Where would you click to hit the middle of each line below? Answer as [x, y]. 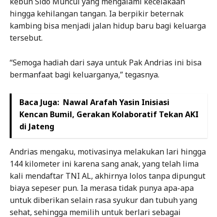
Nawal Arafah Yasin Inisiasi [116, 102]
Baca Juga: [39, 102]
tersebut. [26, 38]
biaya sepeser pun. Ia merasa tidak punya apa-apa [102, 188]
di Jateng [37, 127]
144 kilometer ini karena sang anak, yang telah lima [104, 164]
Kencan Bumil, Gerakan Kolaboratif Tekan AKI [109, 115]
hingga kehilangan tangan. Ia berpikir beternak [97, 14]
